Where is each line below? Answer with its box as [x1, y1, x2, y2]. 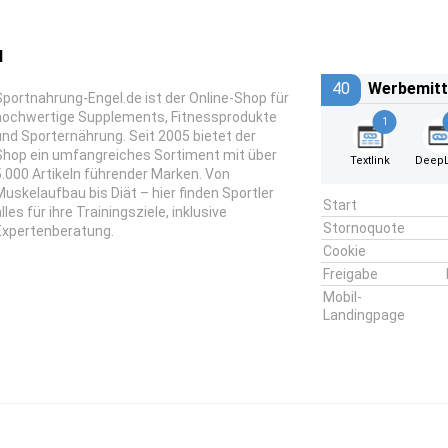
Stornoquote [322, 220, 405, 236]
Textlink [350, 154, 391, 167]
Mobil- [322, 289, 362, 305]
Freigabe [322, 266, 378, 282]
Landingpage [322, 307, 405, 323]
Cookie [322, 243, 366, 259]
